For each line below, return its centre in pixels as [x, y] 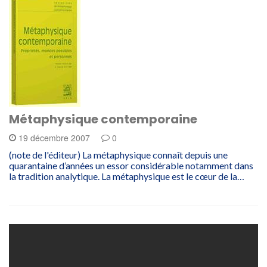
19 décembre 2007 [54, 138]
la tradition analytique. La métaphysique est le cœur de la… [127, 176]
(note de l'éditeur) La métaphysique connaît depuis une [118, 155]
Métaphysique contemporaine [103, 119]
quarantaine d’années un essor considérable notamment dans [131, 165]
